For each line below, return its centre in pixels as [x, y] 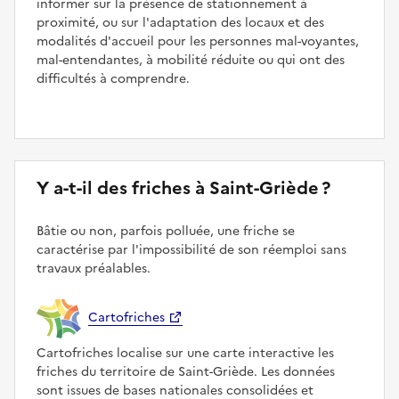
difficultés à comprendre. [113, 78]
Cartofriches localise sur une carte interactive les [185, 353]
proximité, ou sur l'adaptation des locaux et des [180, 22]
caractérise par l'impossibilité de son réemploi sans [191, 249]
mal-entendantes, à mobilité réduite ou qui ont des [191, 60]
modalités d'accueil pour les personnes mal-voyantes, [198, 41]
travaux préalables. [94, 268]
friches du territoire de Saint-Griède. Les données [186, 371]
